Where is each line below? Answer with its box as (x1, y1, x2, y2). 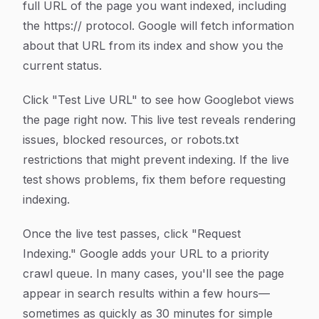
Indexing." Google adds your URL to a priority (23, 246, 269, 261)
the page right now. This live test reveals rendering (23, 113, 296, 127)
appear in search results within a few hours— (23, 286, 270, 300)
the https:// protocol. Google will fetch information (23, 19, 294, 33)
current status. (23, 58, 102, 73)
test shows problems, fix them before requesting (23, 172, 286, 187)
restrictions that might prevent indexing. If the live (23, 152, 289, 167)
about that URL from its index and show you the (23, 38, 283, 53)
